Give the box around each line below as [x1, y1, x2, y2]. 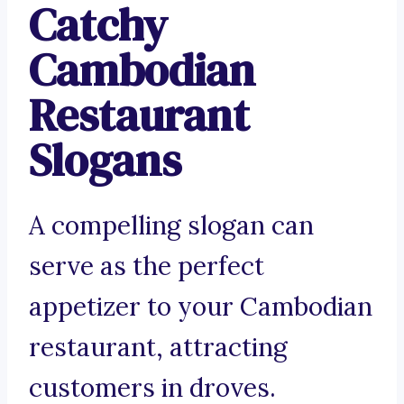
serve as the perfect [29, 250, 264, 283]
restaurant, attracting [29, 331, 288, 364]
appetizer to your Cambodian [29, 290, 372, 324]
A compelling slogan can [29, 209, 314, 243]
